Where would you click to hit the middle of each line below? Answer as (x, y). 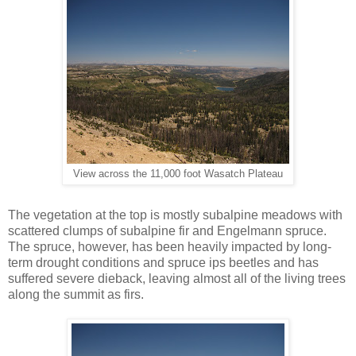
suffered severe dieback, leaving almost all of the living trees (177, 279)
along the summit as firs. (76, 295)
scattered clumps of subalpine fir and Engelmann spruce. (167, 231)
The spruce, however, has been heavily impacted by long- (170, 247)
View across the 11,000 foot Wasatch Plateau (178, 174)
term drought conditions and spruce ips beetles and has (163, 263)
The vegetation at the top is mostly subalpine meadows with (175, 215)
